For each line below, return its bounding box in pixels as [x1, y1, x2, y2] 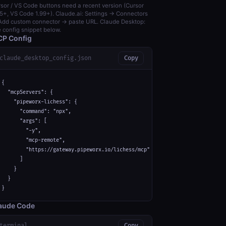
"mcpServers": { [2, 89, 53, 95]
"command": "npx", [2, 108, 71, 115]
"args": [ [2, 118, 47, 124]
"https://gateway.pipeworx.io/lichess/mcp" [2, 146, 150, 153]
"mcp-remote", [2, 137, 65, 143]
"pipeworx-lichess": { [2, 98, 77, 105]
